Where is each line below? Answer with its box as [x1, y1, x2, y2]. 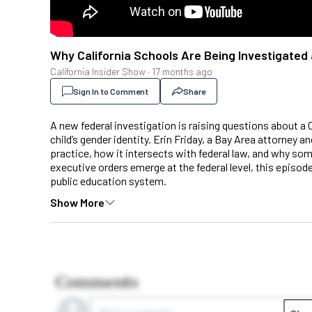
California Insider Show [50, 65, 146, 78]
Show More [50, 195, 104, 209]
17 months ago [152, 65, 212, 78]
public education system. [50, 174, 166, 188]
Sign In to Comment [73, 86, 148, 97]
